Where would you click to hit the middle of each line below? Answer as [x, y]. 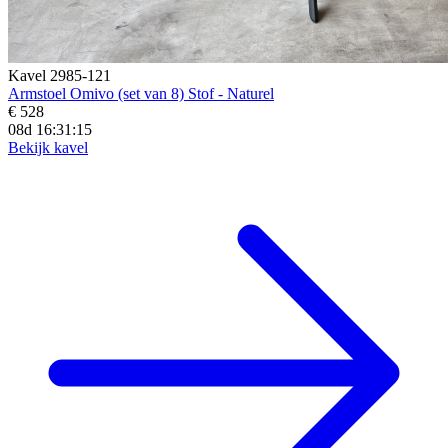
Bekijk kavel [48, 147]
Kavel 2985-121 [59, 75]
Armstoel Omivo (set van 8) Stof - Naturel [141, 93]
